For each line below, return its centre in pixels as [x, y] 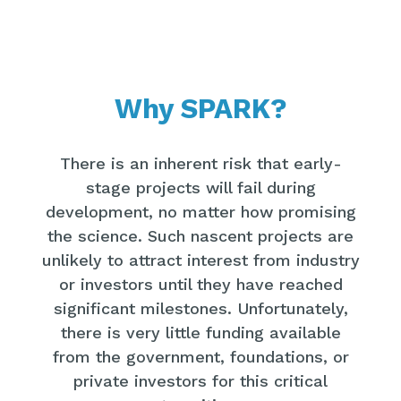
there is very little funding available [200, 332]
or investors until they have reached [200, 284]
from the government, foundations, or [200, 356]
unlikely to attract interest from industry [200, 260]
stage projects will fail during [200, 187]
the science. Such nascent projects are [200, 235]
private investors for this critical [200, 380]
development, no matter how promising [200, 211]
